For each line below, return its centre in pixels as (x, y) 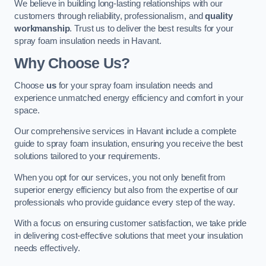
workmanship (42, 29)
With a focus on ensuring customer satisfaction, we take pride (131, 224)
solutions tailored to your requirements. (88, 156)
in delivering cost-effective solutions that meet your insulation (129, 236)
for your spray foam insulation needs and (134, 85)
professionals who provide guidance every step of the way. (125, 202)
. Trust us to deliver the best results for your (151, 29)
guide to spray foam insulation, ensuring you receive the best (129, 144)
